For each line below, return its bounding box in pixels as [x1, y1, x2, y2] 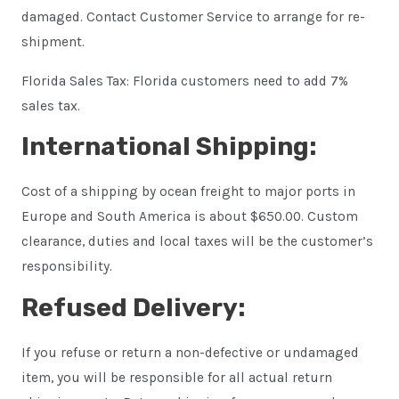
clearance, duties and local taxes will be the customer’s [20, 233, 373, 249]
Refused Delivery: [20, 292, 246, 322]
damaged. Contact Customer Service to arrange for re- [20, 9, 365, 25]
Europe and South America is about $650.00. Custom [20, 208, 358, 224]
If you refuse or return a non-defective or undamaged [20, 344, 359, 361]
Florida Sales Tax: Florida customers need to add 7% [20, 72, 348, 89]
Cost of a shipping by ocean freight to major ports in [20, 183, 355, 199]
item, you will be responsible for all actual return [20, 369, 332, 386]
